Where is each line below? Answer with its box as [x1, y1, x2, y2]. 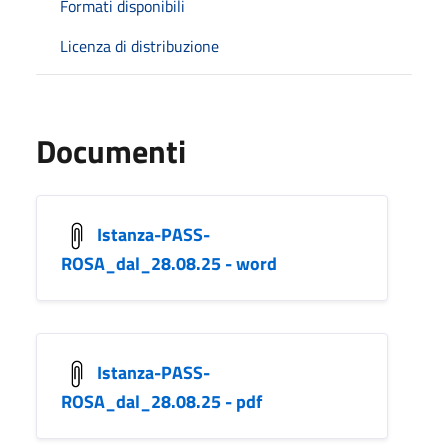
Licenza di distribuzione [60, 33, 219, 58]
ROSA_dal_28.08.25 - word [61, 249, 277, 277]
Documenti [36, 126, 186, 175]
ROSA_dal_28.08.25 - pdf [61, 387, 262, 415]
